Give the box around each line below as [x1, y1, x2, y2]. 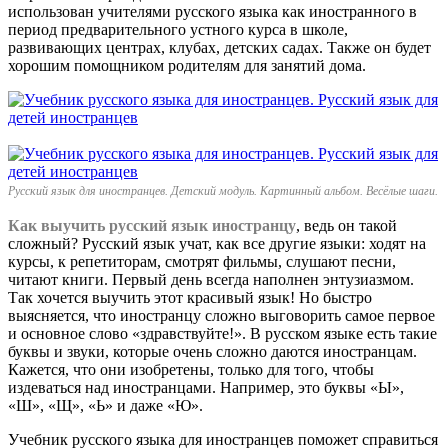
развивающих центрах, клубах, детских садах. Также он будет [8, 38, 431, 56]
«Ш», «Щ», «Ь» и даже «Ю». [8, 396, 203, 414]
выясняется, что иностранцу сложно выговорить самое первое [8, 306, 435, 324]
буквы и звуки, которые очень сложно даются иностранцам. [8, 342, 417, 360]
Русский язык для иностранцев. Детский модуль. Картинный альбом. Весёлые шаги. [8, 183, 438, 198]
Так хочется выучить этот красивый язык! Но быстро [8, 288, 372, 306]
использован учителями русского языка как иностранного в [8, 2, 417, 20]
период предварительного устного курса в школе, [8, 20, 348, 38]
